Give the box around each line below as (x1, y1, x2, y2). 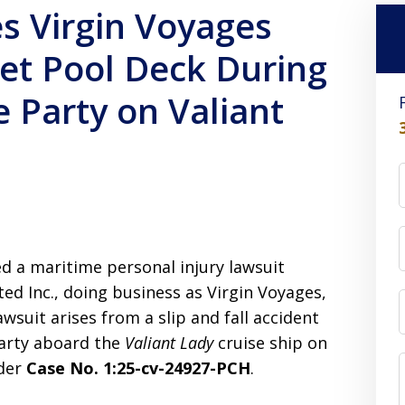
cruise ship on (213, 332, 327, 353)
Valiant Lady (125, 332, 213, 353)
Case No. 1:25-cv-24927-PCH (26, 357, 250, 379)
